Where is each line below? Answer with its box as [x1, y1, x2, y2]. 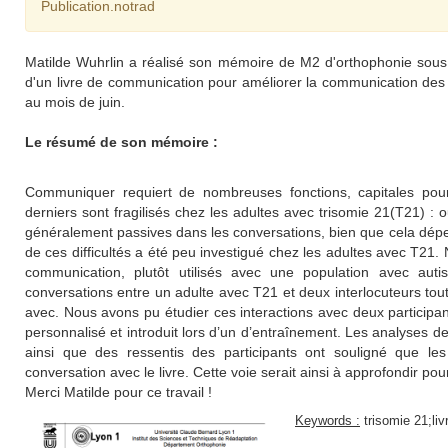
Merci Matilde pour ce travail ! [25, 384, 212, 400]
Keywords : [295, 413, 360, 428]
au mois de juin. [25, 94, 125, 110]
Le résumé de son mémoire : [25, 134, 218, 150]
